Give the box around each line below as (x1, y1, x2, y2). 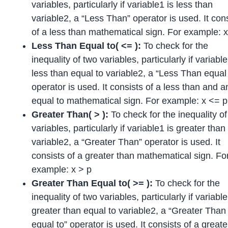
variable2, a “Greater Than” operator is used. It (32, 136, 221, 147)
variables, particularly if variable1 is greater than (32, 123, 226, 133)
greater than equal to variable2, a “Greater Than (32, 205, 226, 216)
